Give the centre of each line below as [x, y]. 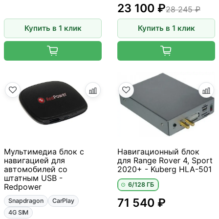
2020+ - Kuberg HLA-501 [164, 169]
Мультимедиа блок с [44, 152]
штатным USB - [33, 178]
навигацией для [34, 161]
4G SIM [19, 213]
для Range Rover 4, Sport [165, 161]
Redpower [23, 187]
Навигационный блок [158, 152]
